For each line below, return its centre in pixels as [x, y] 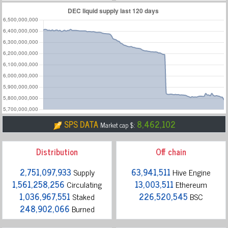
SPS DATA [81, 124]
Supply [83, 172]
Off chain [171, 151]
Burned [82, 208]
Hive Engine [191, 172]
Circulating [83, 184]
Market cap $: [117, 125]
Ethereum [190, 184]
